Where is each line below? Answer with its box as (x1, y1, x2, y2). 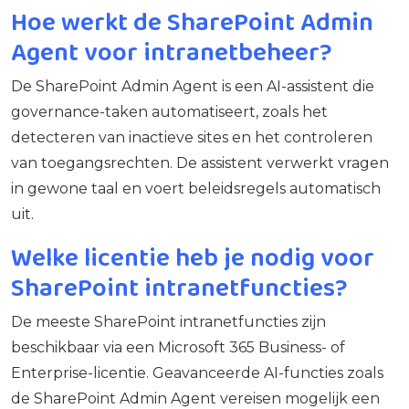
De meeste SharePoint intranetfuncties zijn (11, 312, 326, 330)
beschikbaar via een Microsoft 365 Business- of (11, 338, 345, 356)
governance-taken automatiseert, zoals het (11, 102, 328, 121)
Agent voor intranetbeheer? (11, 32, 332, 70)
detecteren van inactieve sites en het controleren (11, 128, 372, 146)
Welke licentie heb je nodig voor (11, 237, 374, 276)
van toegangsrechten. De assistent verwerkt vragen (11, 153, 389, 172)
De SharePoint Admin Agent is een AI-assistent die (11, 77, 374, 95)
